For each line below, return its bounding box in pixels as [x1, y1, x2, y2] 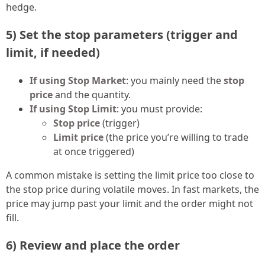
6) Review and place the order [6, 237, 180, 253]
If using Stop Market [30, 73, 126, 87]
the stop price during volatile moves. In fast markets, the [6, 182, 259, 196]
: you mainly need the [126, 73, 224, 87]
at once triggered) [53, 144, 134, 158]
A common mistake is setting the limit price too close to [6, 168, 254, 182]
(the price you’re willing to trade [104, 130, 248, 144]
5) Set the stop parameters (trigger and [6, 26, 238, 43]
